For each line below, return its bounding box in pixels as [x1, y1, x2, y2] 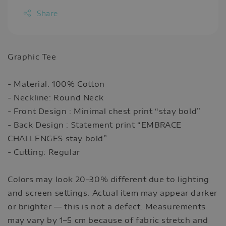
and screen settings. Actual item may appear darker [8, 188, 218, 197]
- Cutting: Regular [8, 147, 80, 156]
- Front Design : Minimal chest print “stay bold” [8, 106, 201, 116]
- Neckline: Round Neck [8, 92, 104, 102]
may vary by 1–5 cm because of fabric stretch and [8, 215, 208, 224]
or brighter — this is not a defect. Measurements [8, 201, 206, 211]
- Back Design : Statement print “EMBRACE [8, 120, 182, 129]
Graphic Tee [8, 51, 56, 61]
